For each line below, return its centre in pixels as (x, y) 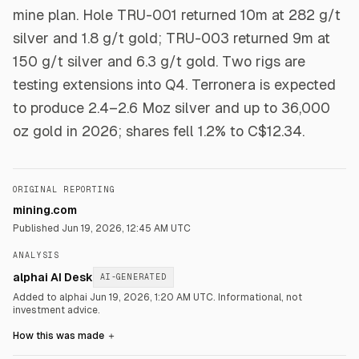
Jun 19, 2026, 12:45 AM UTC (126, 228)
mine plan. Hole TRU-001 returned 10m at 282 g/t (177, 15)
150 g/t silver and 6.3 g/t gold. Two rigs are (159, 61)
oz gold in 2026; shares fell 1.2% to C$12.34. (159, 131)
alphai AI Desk (53, 277)
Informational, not (260, 297)
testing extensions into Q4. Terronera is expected (174, 85)
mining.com (45, 210)
